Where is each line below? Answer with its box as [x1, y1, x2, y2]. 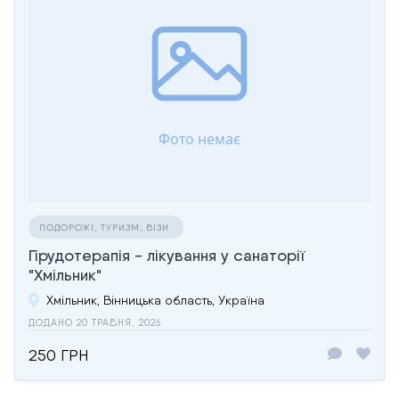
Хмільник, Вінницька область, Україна [46, 292, 265, 307]
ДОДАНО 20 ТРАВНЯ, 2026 [28, 316, 161, 329]
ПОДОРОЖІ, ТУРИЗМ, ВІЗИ [39, 221, 173, 232]
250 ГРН [28, 345, 88, 364]
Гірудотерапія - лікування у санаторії [28, 245, 305, 265]
